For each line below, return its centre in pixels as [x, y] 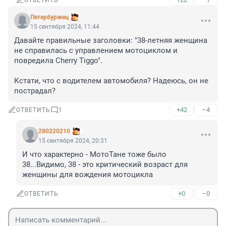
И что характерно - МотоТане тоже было [94, 155]
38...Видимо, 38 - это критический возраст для [105, 165]
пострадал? [35, 91]
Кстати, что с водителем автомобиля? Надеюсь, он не [111, 81]
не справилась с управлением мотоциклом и [96, 51]
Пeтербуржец [49, 17]
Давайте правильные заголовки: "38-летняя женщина [111, 41]
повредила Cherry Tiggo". [59, 61]
